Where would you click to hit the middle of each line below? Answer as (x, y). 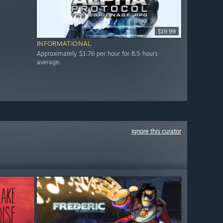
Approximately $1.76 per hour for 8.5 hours (97, 54)
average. (49, 62)
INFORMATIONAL (64, 44)
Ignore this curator (156, 131)
